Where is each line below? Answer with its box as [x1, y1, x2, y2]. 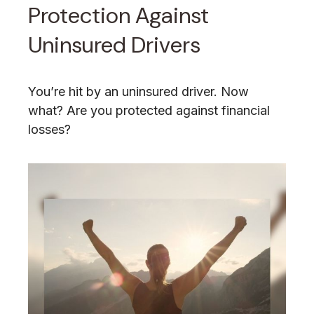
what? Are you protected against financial [28, 103, 270, 118]
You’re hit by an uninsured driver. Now [28, 84, 249, 100]
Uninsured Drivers [28, 30, 200, 60]
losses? [28, 122, 71, 137]
